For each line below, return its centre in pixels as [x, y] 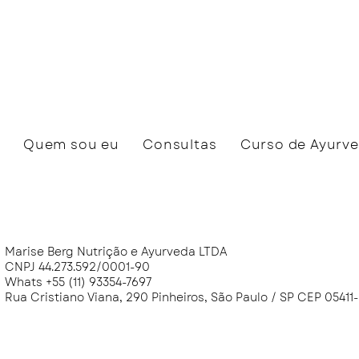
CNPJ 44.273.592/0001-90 [77, 267]
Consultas [180, 145]
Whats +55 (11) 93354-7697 [78, 282]
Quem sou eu [71, 145]
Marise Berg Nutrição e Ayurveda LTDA [116, 252]
